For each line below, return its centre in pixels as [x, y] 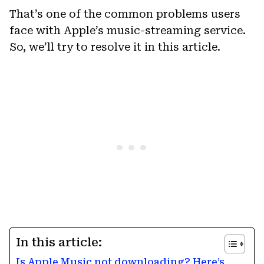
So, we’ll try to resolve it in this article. [115, 47]
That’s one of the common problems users [125, 14]
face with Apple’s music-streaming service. [128, 30]
